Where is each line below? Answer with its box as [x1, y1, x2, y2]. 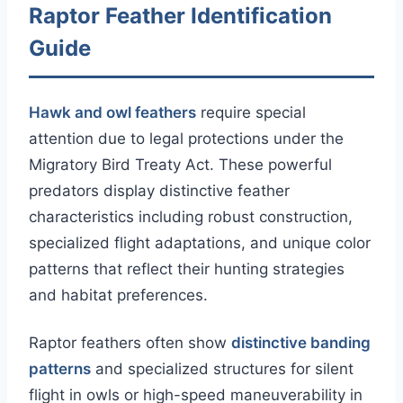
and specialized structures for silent [91, 360, 354, 379]
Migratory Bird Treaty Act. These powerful [29, 156, 332, 175]
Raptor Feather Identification [29, 3, 332, 30]
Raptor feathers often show [29, 334, 231, 353]
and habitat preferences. [29, 286, 208, 305]
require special [196, 103, 306, 122]
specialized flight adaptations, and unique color [29, 234, 371, 253]
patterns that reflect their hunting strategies [29, 260, 345, 279]
